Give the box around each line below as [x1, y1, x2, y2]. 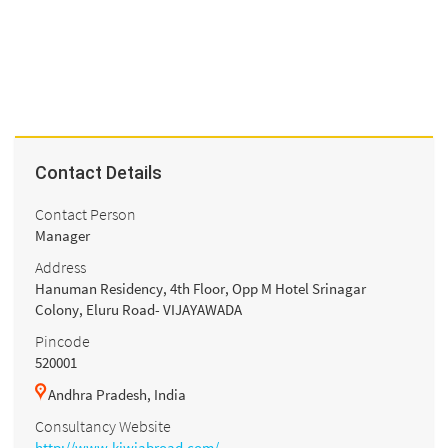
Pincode [35, 330, 90, 351]
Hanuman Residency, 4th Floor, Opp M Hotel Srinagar [35, 278, 366, 298]
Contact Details [35, 162, 162, 184]
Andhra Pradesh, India [48, 384, 186, 404]
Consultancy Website [35, 415, 171, 436]
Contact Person [35, 203, 136, 224]
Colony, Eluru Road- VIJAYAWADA [35, 299, 242, 319]
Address [35, 256, 86, 277]
